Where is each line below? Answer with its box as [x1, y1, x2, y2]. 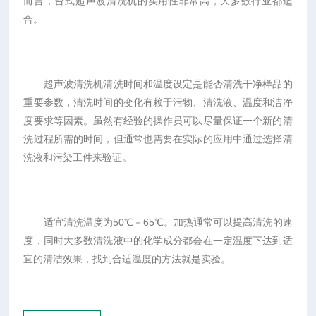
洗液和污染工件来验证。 [23, 152, 133, 163]
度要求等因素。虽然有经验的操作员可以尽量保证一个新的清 [23, 115, 293, 126]
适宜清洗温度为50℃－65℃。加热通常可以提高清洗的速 [23, 217, 293, 228]
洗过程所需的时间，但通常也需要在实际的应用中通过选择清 [23, 133, 293, 145]
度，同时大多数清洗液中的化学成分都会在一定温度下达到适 [23, 235, 293, 246]
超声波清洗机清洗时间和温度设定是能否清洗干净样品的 [23, 78, 293, 90]
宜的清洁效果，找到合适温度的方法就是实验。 [23, 253, 231, 265]
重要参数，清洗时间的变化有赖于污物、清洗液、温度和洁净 [23, 97, 293, 108]
